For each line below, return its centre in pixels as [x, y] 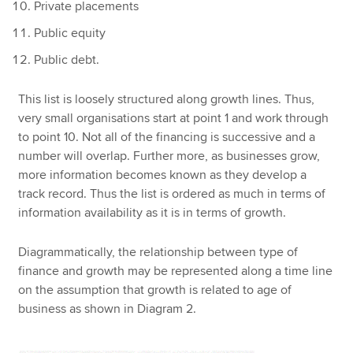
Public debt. [67, 60]
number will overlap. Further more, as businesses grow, [169, 156]
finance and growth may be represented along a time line [176, 271]
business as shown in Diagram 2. [108, 309]
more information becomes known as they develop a [163, 175]
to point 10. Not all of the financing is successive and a [167, 137]
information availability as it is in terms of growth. [152, 212]
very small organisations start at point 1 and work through [174, 118]
